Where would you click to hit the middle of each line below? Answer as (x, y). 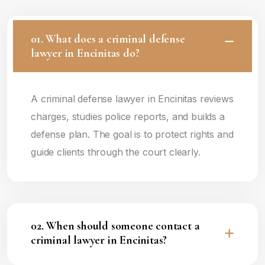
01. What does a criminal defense (108, 39)
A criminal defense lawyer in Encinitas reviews (132, 99)
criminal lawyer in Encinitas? (99, 240)
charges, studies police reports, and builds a (128, 117)
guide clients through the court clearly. (116, 152)
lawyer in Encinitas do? (85, 53)
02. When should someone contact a (115, 226)
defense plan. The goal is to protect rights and (132, 134)
